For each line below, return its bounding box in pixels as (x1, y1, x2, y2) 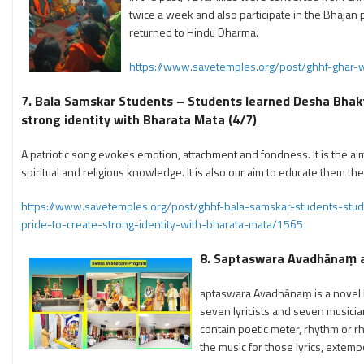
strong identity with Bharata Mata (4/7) (21, 110, 257, 129)
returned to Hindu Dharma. (129, 24, 258, 41)
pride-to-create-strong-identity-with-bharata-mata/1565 (21, 215, 303, 232)
